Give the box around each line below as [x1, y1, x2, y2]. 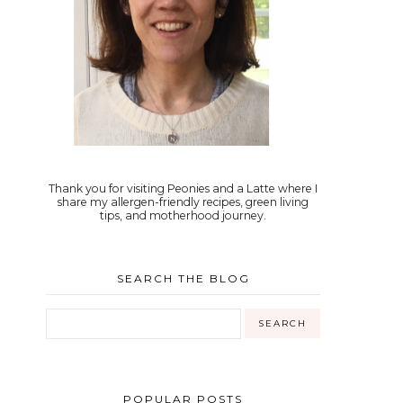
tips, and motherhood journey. [100, 209, 266, 222]
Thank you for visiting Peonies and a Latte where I [49, 182, 318, 195]
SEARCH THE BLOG [116, 272, 250, 285]
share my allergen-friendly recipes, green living [58, 195, 309, 209]
